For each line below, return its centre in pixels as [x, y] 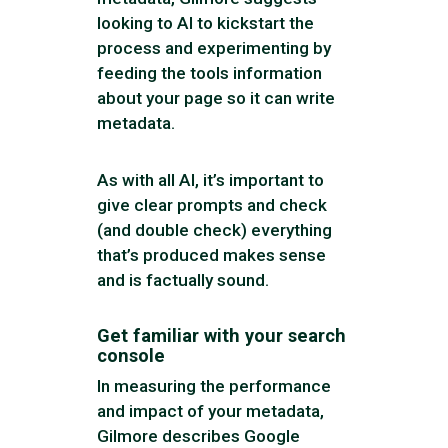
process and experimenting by [214, 47]
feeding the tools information [210, 72]
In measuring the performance [214, 385]
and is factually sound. [183, 280]
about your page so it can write [216, 97]
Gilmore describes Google [199, 435]
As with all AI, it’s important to [211, 180]
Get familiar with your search [222, 335]
